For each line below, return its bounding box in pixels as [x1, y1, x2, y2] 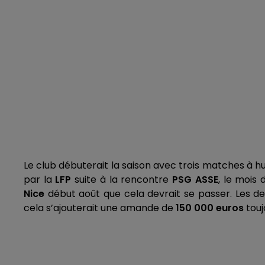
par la [24, 173, 56, 186]
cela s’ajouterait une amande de [24, 201, 176, 215]
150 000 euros [176, 201, 244, 215]
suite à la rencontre [71, 173, 169, 186]
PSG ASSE [169, 173, 218, 186]
